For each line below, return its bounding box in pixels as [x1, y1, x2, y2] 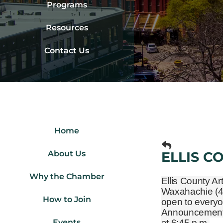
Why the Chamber [29, 172, 105, 182]
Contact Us [44, 46, 90, 56]
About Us [48, 149, 86, 159]
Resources [45, 23, 88, 33]
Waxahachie [161, 186, 216, 197]
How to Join [42, 195, 91, 205]
